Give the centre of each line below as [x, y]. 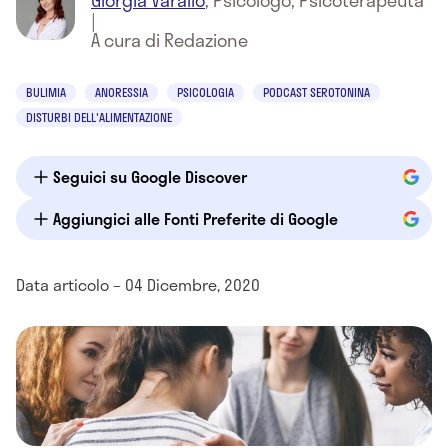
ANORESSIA [121, 92]
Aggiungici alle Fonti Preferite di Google [195, 218]
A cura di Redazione [169, 40]
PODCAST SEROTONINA [316, 92]
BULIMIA [46, 92]
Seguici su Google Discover [150, 176]
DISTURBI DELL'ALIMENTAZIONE [99, 117]
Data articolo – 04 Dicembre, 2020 [138, 284]
